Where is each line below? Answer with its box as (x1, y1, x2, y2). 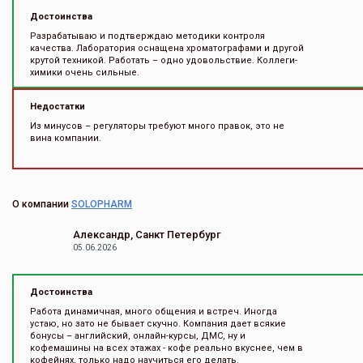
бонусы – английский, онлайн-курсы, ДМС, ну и (30, 331, 246, 341)
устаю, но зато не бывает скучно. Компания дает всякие (30, 318, 286, 329)
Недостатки (30, 101, 85, 112)
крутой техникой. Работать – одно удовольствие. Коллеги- (30, 55, 297, 66)
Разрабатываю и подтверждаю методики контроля (30, 31, 265, 41)
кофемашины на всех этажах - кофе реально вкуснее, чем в (30, 343, 303, 353)
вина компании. (30, 133, 101, 143)
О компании (12, 199, 71, 210)
